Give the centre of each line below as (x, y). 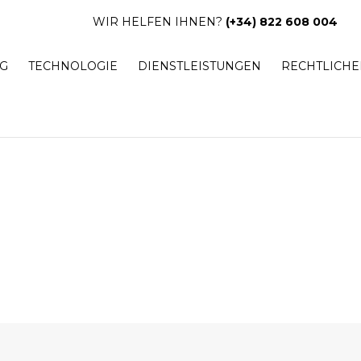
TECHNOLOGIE (73, 66)
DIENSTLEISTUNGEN (199, 66)
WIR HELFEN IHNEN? (159, 22)
